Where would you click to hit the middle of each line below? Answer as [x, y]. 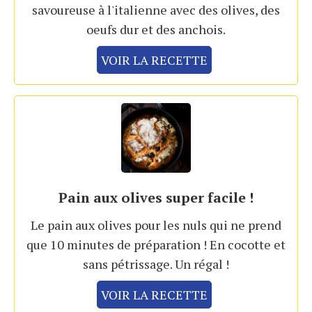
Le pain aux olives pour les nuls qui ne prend [156, 225]
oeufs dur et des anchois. [156, 30]
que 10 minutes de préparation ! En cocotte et [156, 245]
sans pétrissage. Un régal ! [156, 264]
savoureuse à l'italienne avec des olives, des [156, 10]
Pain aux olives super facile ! [156, 198]
